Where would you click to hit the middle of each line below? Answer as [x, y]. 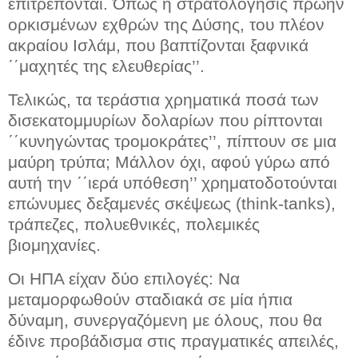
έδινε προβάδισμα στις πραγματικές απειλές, [173, 340]
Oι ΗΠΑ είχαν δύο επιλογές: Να [124, 278]
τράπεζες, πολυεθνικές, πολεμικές [134, 225]
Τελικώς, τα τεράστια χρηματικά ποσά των [163, 100]
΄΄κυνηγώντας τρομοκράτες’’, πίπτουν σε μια [172, 141]
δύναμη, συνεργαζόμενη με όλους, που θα [165, 320]
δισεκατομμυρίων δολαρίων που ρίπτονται [165, 121]
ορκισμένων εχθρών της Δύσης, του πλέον [166, 25]
